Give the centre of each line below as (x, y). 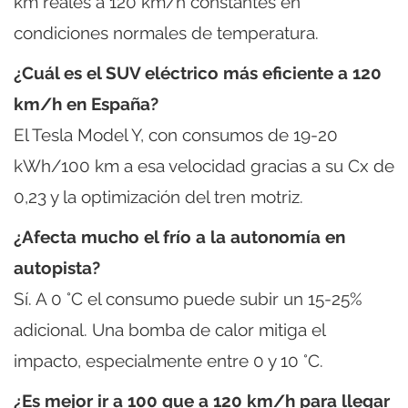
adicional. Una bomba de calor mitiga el (169, 329)
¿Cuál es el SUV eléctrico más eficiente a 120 (198, 72)
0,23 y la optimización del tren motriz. (158, 196)
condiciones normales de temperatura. (166, 32)
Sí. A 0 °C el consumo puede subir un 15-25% (188, 298)
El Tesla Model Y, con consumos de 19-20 (176, 134)
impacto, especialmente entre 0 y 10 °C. (168, 360)
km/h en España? (86, 103)
